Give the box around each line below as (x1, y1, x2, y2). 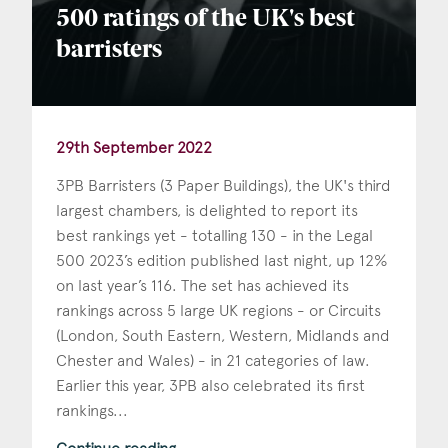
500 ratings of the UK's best (56, 8, 355, 33)
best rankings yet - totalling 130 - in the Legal (56, 225, 373, 245)
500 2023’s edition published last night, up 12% (56, 250, 388, 270)
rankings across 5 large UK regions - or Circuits (56, 300, 381, 320)
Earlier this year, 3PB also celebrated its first (56, 375, 365, 395)
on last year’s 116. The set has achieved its (56, 275, 349, 295)
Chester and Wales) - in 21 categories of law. (56, 350, 370, 370)
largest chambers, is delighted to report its (56, 200, 358, 220)
